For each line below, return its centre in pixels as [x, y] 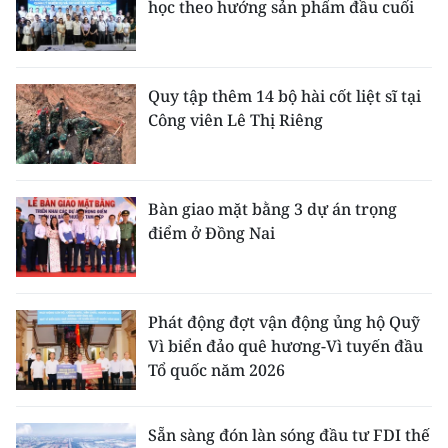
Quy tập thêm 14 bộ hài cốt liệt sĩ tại [284, 96]
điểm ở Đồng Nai [211, 233]
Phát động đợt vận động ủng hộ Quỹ [284, 322]
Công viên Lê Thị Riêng [235, 120]
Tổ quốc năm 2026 [216, 370]
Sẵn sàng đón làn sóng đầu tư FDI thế [289, 435]
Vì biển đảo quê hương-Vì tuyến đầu [285, 346]
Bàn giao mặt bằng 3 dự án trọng [272, 209]
